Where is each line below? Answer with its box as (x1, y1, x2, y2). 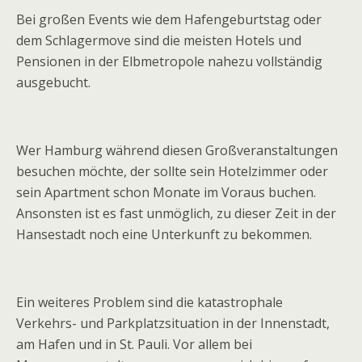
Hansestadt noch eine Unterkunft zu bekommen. (16, 225, 312, 243)
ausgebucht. (16, 74, 90, 91)
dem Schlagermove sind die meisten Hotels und (16, 32, 301, 49)
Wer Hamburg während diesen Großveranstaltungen (16, 141, 338, 159)
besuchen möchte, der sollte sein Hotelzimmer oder (16, 162, 328, 180)
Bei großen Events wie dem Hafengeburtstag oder (16, 11, 322, 28)
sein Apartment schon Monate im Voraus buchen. (16, 183, 316, 201)
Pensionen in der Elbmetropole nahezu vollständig (16, 53, 322, 70)
